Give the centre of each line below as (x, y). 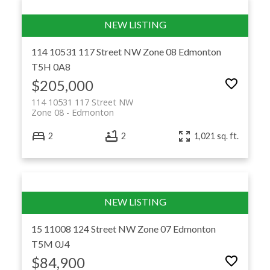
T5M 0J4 (50, 243)
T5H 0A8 (51, 66)
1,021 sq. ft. (217, 136)
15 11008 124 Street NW (84, 228)
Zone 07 (154, 228)
